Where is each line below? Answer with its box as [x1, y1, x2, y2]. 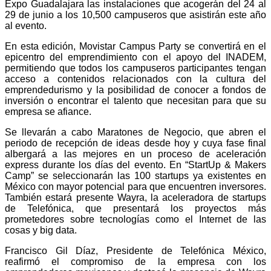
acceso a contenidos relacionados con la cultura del [5, 73, 266, 84]
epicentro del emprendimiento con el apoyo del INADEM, [5, 51, 266, 62]
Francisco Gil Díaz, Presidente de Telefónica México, [5, 245, 266, 256]
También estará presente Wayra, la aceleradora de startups [5, 192, 266, 203]
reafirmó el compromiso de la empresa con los [5, 256, 266, 267]
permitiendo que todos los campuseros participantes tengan [5, 62, 266, 73]
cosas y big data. [5, 224, 77, 235]
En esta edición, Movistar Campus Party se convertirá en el [5, 41, 266, 51]
